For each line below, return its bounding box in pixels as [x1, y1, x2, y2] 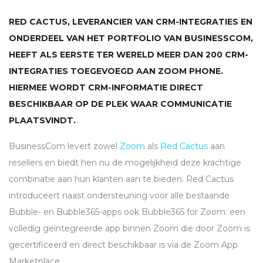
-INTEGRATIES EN [176, 16, 252, 28]
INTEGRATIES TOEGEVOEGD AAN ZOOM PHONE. [9, 66, 223, 77]
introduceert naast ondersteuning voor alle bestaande [9, 190, 230, 201]
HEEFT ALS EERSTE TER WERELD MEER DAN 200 [9, 49, 225, 60]
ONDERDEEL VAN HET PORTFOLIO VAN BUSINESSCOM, [9, 33, 253, 44]
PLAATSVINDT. [9, 115, 76, 126]
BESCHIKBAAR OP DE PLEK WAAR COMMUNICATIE [9, 99, 232, 110]
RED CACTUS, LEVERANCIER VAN [9, 16, 156, 28]
